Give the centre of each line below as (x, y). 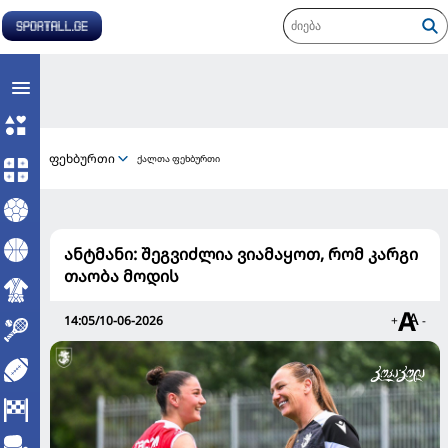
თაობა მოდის (121, 276)
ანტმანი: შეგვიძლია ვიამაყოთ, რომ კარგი (241, 254)
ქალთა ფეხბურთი (178, 158)
